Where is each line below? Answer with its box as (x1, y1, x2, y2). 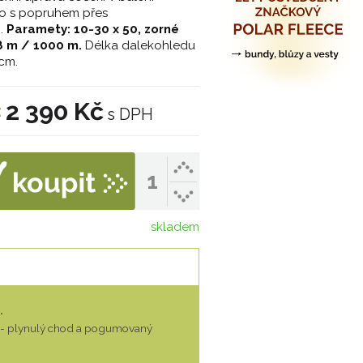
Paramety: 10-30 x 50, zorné (6, 22, 179, 37)
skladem (151, 220, 199, 235)
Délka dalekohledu (82, 38, 195, 53)
